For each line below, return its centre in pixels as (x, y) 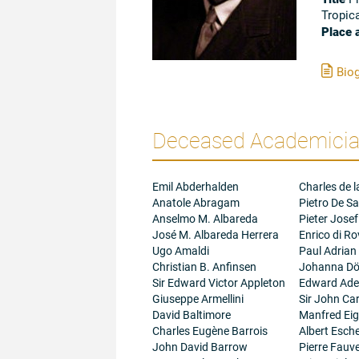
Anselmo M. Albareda (205, 219)
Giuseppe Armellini (198, 299)
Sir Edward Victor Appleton (218, 283)
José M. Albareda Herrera (215, 235)
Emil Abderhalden (195, 187)
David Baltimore (191, 315)
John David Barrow (200, 347)
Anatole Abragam (196, 203)
